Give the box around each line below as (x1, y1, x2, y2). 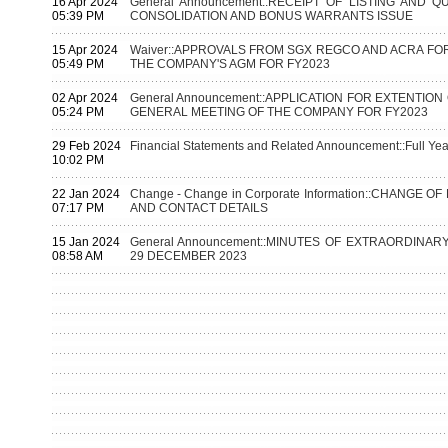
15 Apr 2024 (51, 43, 118, 57)
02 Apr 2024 (51, 91, 118, 105)
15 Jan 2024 (51, 235, 120, 249)
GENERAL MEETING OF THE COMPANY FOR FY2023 (129, 105, 428, 119)
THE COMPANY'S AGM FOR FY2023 (129, 57, 330, 71)
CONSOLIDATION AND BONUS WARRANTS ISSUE (129, 9, 413, 23)
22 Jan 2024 (51, 187, 120, 201)
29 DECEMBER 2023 (129, 249, 247, 263)
